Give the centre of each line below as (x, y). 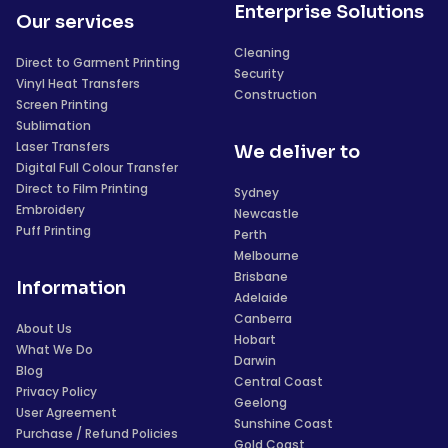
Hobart (255, 339)
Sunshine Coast (283, 423)
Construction (275, 94)
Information (71, 288)
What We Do (54, 349)
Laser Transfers (63, 146)
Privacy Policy (56, 391)
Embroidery (50, 209)
